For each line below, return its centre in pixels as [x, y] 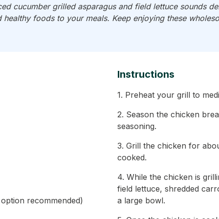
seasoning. [137, 126]
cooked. [132, 157]
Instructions [146, 74]
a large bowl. [141, 200]
